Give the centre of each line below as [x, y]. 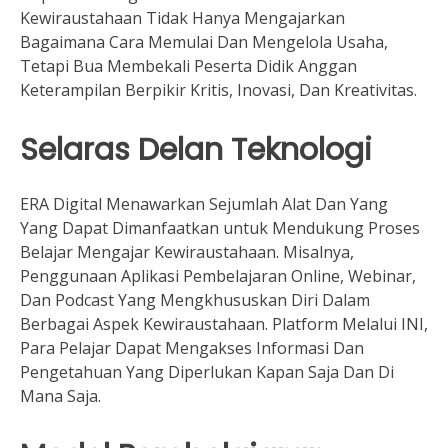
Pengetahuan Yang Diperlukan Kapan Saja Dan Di [207, 372]
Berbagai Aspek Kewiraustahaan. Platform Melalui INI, [224, 324]
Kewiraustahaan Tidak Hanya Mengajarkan [182, 17]
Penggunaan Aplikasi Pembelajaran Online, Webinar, [218, 276]
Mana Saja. [60, 396]
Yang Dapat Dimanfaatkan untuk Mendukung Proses [220, 228]
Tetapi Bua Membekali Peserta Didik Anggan [188, 65]
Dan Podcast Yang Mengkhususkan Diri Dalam [195, 300]
